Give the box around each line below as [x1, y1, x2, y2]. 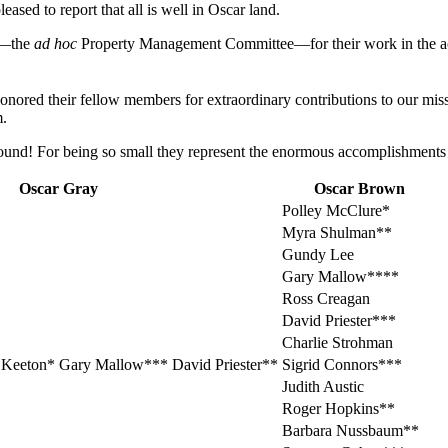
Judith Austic [282, 378, 364, 396]
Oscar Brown [313, 180, 405, 198]
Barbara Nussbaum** [282, 422, 419, 440]
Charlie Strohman [282, 334, 393, 352]
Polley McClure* [282, 202, 390, 220]
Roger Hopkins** [282, 400, 395, 418]
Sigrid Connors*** [282, 356, 402, 374]
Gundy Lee [282, 246, 354, 264]
